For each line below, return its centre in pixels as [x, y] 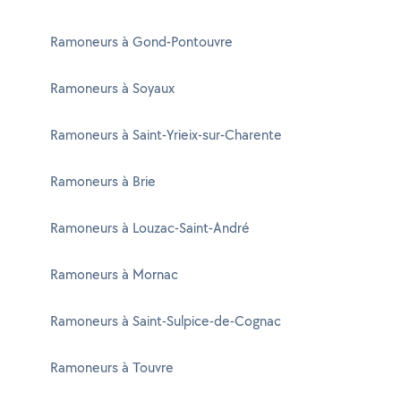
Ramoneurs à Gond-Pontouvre [141, 42]
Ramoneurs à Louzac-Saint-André [150, 228]
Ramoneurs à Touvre [112, 367]
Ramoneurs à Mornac [114, 274]
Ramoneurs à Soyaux [112, 88]
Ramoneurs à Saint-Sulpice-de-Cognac [166, 321]
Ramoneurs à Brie [103, 181]
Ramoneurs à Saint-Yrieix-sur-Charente [166, 135]
